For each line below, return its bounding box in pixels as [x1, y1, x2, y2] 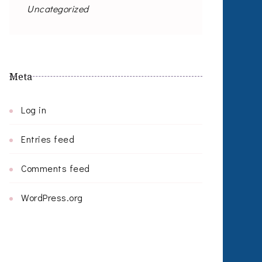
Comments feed [21, 162, 90, 174]
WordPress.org [21, 191, 83, 204]
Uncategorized [27, 2, 89, 15]
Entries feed [21, 133, 74, 145]
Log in [21, 104, 46, 116]
